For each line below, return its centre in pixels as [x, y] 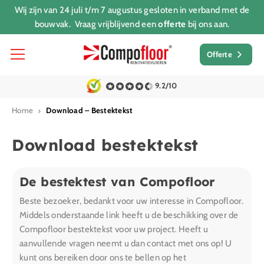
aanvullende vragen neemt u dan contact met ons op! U [126, 243]
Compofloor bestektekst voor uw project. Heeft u [114, 229]
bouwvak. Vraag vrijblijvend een [96, 24]
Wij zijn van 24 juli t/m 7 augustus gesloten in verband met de [132, 10]
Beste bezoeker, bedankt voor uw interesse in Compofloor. [132, 201]
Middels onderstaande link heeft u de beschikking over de [129, 215]
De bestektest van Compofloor [118, 181]
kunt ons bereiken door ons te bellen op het [103, 258]
